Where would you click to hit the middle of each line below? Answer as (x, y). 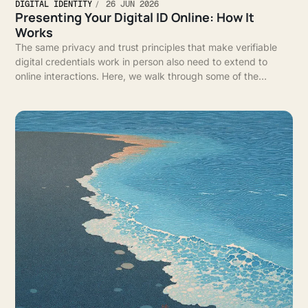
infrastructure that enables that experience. (113, 90)
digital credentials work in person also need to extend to (142, 61)
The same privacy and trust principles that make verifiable (146, 47)
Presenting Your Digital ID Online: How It (135, 17)
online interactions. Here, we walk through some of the (137, 76)
